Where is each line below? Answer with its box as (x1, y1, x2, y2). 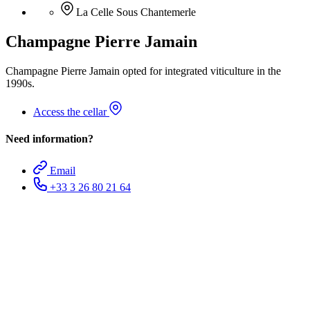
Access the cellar (33, 106, 109, 118)
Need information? (6, 133, 93, 145)
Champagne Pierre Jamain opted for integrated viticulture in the (6, 65, 281, 77)
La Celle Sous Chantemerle (76, 6, 196, 19)
